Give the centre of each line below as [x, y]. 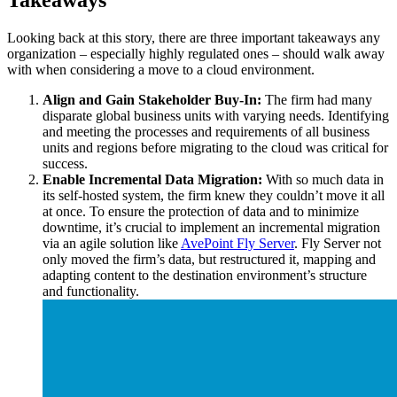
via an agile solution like [112, 244]
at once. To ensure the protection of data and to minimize [201, 212]
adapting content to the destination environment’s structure [205, 276]
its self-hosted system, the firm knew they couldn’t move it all [214, 196]
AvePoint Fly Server [237, 244]
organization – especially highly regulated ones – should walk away [196, 54]
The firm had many [319, 100]
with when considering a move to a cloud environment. [161, 70]
